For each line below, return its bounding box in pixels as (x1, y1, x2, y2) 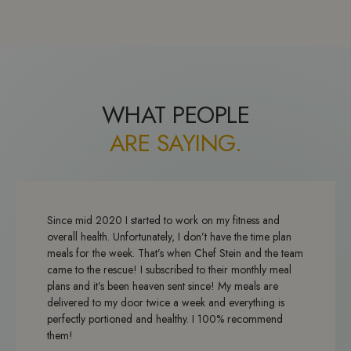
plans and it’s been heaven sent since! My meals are (47, 277, 278, 294)
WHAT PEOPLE (102, 97, 249, 132)
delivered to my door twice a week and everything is (47, 294, 284, 310)
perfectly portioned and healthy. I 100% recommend (47, 310, 283, 327)
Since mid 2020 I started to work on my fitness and (47, 212, 280, 228)
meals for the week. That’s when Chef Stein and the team (47, 244, 303, 261)
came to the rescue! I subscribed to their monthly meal (47, 261, 291, 277)
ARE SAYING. (110, 125, 241, 160)
